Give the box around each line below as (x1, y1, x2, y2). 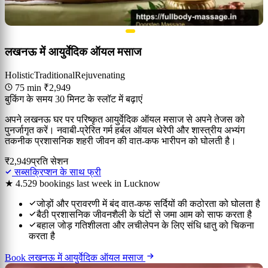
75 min (13, 82, 44, 93)
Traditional (34, 69, 75, 80)
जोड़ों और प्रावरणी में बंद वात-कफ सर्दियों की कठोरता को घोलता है (36, 198, 260, 209)
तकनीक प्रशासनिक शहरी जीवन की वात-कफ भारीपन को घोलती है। (5, 135, 236, 146)
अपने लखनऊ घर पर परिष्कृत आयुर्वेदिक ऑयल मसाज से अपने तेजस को (5, 114, 245, 124)
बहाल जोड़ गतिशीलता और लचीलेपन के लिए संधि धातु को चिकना (36, 220, 254, 230)
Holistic (5, 69, 34, 80)
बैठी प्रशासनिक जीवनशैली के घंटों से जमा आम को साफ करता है (36, 209, 252, 220)
